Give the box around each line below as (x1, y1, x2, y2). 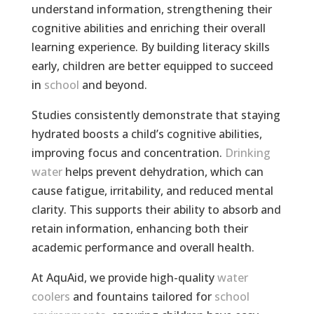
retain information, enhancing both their (31, 221, 248, 237)
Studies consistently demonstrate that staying (31, 107, 280, 123)
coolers (31, 289, 70, 305)
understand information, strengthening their (31, 1, 272, 18)
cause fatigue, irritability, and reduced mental (31, 183, 273, 199)
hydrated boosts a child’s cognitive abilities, (31, 126, 262, 142)
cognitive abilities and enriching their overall (31, 20, 266, 36)
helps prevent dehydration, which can (62, 164, 264, 180)
